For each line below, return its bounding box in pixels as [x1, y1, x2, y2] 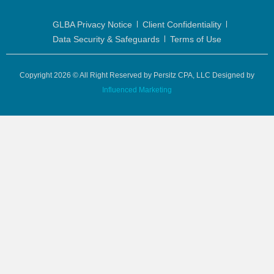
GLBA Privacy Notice [52, 19, 132, 29]
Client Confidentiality [142, 19, 221, 29]
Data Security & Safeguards [53, 34, 160, 44]
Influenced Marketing [102, 85, 172, 94]
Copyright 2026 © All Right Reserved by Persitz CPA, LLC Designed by [20, 70, 254, 80]
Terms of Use [170, 34, 221, 44]
